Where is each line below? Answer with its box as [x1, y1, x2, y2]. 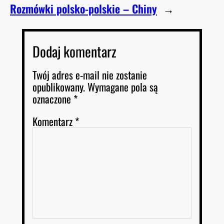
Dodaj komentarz [32, 40, 116, 61]
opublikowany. [32, 78, 85, 94]
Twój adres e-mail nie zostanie [32, 66, 147, 82]
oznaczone [32, 90, 73, 106]
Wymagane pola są [87, 78, 158, 94]
